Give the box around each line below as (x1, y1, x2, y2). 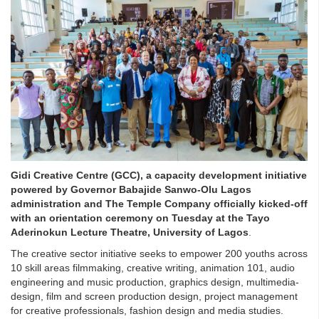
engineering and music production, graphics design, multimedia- (11, 276, 299, 288)
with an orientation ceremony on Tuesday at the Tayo (11, 212, 270, 224)
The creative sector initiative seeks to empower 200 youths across (11, 248, 308, 260)
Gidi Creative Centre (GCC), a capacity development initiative (11, 169, 307, 182)
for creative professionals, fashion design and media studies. (11, 305, 283, 317)
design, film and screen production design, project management (11, 291, 298, 303)
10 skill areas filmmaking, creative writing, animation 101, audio (11, 262, 295, 274)
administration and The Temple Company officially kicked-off (11, 198, 308, 210)
